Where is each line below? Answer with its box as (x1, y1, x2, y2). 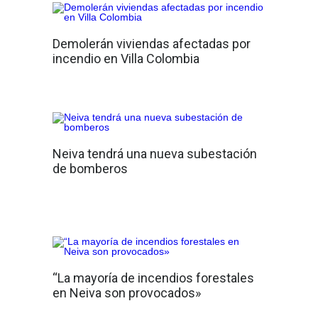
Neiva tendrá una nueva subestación (53, 146, 257, 161)
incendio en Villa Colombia (53, 51, 199, 66)
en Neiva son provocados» (53, 285, 201, 300)
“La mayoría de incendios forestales (53, 270, 254, 285)
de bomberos (53, 161, 128, 176)
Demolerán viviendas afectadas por (53, 36, 251, 51)
